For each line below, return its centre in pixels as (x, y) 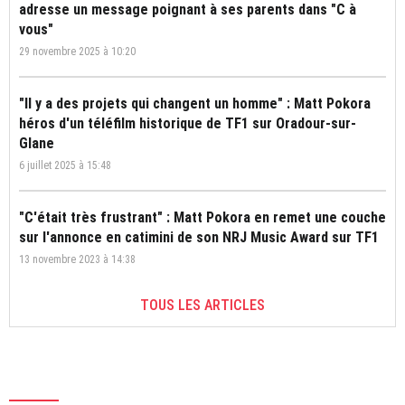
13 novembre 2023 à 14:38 (77, 260)
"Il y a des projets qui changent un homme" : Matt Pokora (195, 104)
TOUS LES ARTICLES (202, 306)
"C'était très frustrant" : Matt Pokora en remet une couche (202, 218)
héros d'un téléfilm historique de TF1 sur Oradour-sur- (188, 124)
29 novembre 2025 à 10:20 (77, 52)
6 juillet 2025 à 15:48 (65, 166)
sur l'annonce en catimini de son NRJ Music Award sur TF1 (199, 238)
